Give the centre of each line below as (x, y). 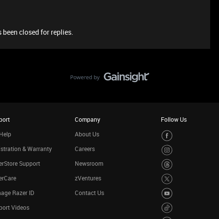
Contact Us (89, 193)
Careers (85, 149)
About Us (87, 134)
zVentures (88, 178)
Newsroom (89, 163)
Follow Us (174, 119)
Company (87, 119)
